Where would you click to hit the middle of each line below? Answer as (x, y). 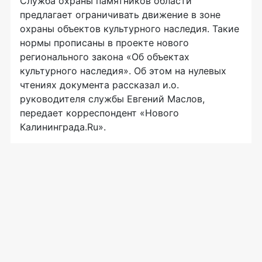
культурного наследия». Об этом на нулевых (123, 70)
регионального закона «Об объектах (105, 56)
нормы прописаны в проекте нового (104, 42)
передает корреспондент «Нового (99, 113)
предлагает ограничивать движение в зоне (120, 14)
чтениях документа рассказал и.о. (99, 85)
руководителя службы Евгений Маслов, (112, 99)
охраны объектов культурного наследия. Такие (130, 28)
